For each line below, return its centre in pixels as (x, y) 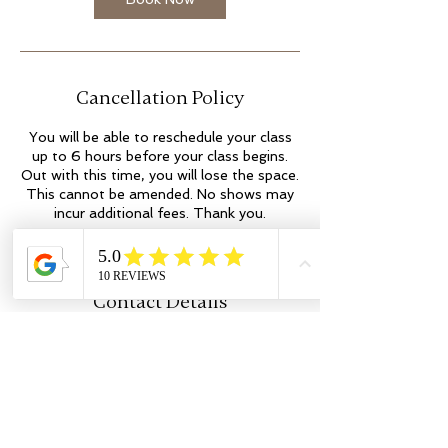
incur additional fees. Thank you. (160, 212)
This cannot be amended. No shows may (160, 193)
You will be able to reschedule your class (160, 136)
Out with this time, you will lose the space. (160, 174)
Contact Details (160, 301)
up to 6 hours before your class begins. (160, 155)
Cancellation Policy (160, 97)
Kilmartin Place (160, 340)
